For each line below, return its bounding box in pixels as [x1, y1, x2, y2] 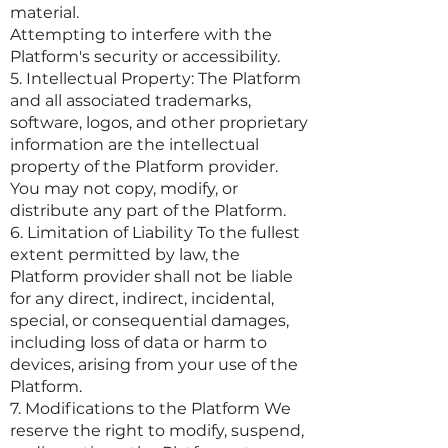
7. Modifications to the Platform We [10, 399, 291, 418]
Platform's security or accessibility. [10, 47, 280, 66]
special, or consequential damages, [10, 311, 289, 330]
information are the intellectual [10, 135, 259, 154]
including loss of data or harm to [10, 333, 267, 352]
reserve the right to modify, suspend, [10, 421, 304, 440]
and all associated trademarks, [10, 91, 251, 110]
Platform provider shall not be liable [10, 267, 293, 286]
